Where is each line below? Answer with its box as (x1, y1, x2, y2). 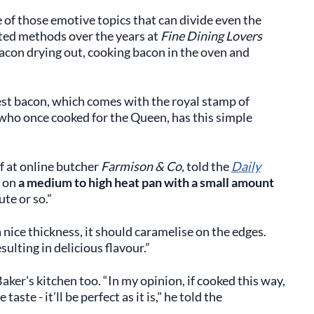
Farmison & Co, (100, 158, 184, 174)
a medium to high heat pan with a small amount (18, 175, 274, 190)
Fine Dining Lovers (158, 28, 262, 43)
